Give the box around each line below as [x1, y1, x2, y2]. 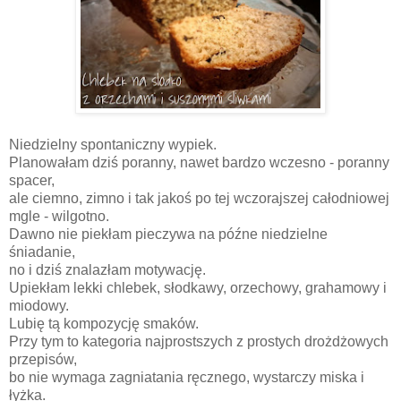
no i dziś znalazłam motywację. [9, 262, 206, 278]
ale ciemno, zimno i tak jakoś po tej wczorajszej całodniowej [9, 191, 389, 207]
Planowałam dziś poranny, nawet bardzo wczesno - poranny [9, 155, 389, 171]
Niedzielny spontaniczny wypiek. [9, 137, 220, 153]
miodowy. [9, 298, 69, 314]
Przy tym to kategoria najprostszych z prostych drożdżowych [9, 334, 388, 350]
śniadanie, [9, 244, 79, 260]
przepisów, [9, 352, 81, 368]
